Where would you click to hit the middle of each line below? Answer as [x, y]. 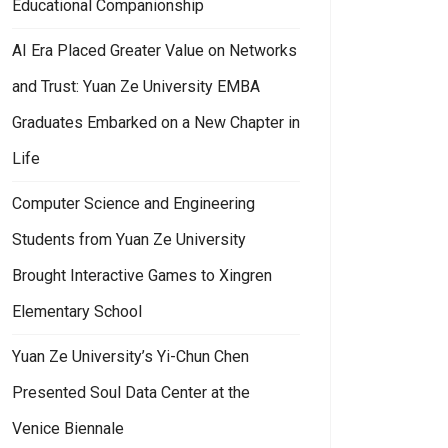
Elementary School [77, 311]
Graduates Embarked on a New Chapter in [156, 122]
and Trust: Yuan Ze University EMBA [136, 86]
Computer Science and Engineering [133, 203]
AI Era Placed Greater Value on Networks [154, 50]
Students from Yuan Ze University [129, 239]
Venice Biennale [68, 428]
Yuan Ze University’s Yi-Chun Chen [130, 356]
